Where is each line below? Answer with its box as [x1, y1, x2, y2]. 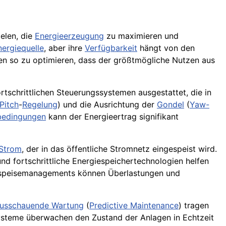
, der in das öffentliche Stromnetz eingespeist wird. [22, 144, 217, 154]
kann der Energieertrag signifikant [46, 111, 179, 122]
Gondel [157, 99, 184, 110]
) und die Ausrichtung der [58, 99, 157, 110]
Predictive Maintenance [89, 200, 179, 211]
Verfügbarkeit [85, 43, 137, 53]
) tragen [179, 200, 209, 211]
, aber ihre [44, 43, 85, 53]
